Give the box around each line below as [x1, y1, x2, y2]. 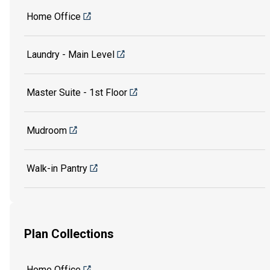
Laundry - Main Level [27, 48, 115, 60]
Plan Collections [24, 227, 114, 242]
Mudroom [27, 124, 67, 136]
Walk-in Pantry [27, 162, 87, 174]
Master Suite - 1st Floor [27, 86, 127, 98]
